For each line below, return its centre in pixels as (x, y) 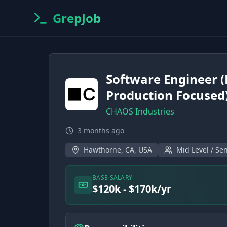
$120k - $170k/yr (132, 189)
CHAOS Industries (140, 111)
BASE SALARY (112, 178)
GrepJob (77, 18)
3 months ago (101, 130)
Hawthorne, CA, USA (118, 150)
